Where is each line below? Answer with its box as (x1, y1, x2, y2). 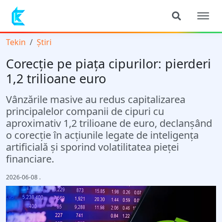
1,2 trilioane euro (6, 70, 106, 87)
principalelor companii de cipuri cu (6, 105, 164, 118)
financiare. (6, 152, 54, 166)
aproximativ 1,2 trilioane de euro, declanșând (6, 116, 212, 130)
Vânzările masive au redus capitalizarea (6, 93, 185, 106)
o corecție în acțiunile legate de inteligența (6, 128, 199, 142)
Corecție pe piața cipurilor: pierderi (6, 55, 211, 72)
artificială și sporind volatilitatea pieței (6, 140, 179, 154)
